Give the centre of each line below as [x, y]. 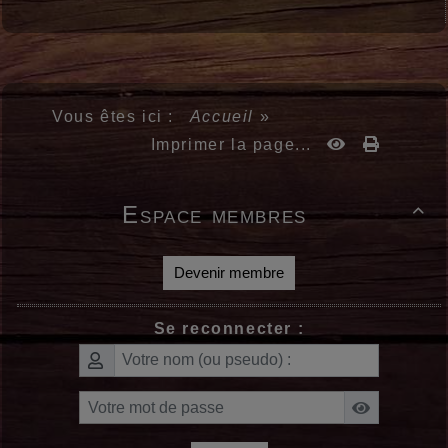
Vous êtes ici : [119, 116]
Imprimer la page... [231, 144]
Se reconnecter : [229, 328]
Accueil [222, 116]
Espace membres [214, 214]
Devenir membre [229, 272]
